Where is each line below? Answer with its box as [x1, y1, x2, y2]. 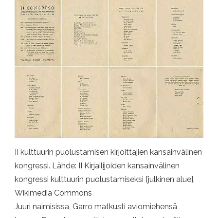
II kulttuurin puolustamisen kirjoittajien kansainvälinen [15, 147, 202, 157]
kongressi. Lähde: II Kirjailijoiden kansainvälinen [15, 161, 180, 171]
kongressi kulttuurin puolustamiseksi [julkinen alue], [15, 175, 195, 184]
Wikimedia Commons [15, 188, 92, 198]
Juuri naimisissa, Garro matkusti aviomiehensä [15, 202, 177, 212]
